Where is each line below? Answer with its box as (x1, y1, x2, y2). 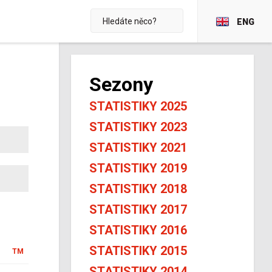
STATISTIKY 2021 (89, 140, 187, 155)
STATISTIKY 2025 (89, 99, 187, 114)
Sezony (89, 73, 153, 96)
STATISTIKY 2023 (89, 120, 187, 134)
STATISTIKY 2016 (89, 223, 187, 237)
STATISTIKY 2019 (89, 161, 187, 175)
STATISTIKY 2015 (89, 243, 187, 258)
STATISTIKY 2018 (89, 182, 187, 196)
